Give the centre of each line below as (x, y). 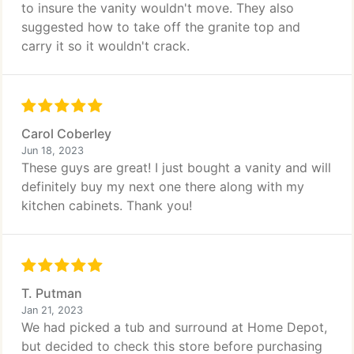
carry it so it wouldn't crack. (105, 46)
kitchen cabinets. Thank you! (107, 205)
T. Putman (52, 293)
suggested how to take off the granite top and (161, 27)
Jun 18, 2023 (53, 151)
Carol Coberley (66, 134)
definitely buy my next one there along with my (163, 186)
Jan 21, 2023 (52, 310)
